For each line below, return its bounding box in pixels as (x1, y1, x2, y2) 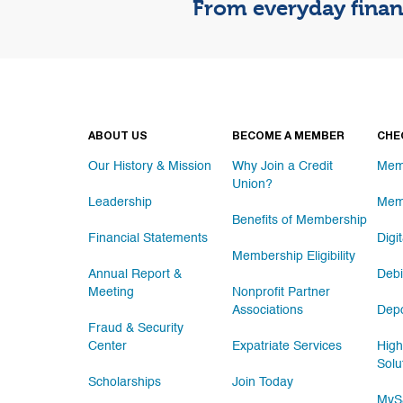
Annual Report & (88, 268, 182, 281)
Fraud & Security (88, 322, 184, 335)
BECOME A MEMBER (232, 131, 345, 142)
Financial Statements (88, 232, 208, 245)
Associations (232, 304, 304, 317)
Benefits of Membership (232, 214, 368, 227)
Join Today (232, 376, 294, 389)
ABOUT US (88, 131, 148, 142)
